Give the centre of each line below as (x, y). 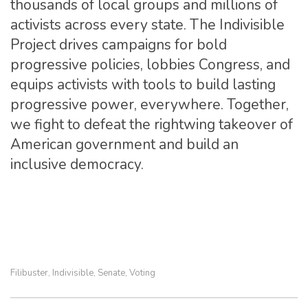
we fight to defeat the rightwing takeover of (152, 124)
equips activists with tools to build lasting (143, 85)
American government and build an (124, 144)
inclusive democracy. (77, 164)
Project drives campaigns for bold (119, 45)
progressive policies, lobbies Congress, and (150, 65)
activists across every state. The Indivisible (147, 25)
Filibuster (29, 273)
